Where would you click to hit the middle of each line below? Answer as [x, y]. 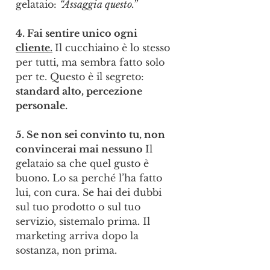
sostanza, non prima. [66, 250]
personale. [42, 105]
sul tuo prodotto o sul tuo [80, 207]
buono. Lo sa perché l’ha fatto [90, 178]
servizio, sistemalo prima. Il [84, 221]
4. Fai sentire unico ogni [78, 33]
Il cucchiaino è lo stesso [114, 48]
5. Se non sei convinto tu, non [92, 134]
